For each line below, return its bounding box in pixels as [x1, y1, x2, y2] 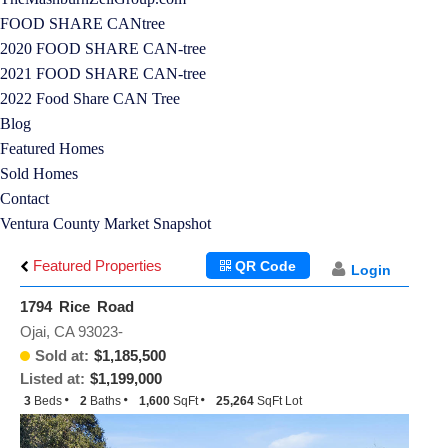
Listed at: [20, 370, 85, 387]
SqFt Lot [257, 394, 302, 408]
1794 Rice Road [20, 298, 134, 315]
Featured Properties [29, 257, 162, 274]
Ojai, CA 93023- [20, 323, 123, 340]
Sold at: [35, 347, 89, 364]
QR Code [231, 258, 297, 274]
